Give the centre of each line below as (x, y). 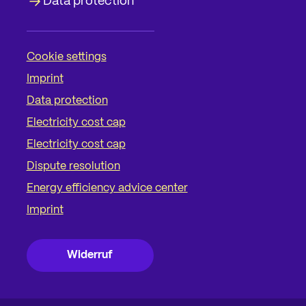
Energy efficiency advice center (107, 188)
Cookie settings (66, 57)
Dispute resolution (73, 166)
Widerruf (90, 255)
